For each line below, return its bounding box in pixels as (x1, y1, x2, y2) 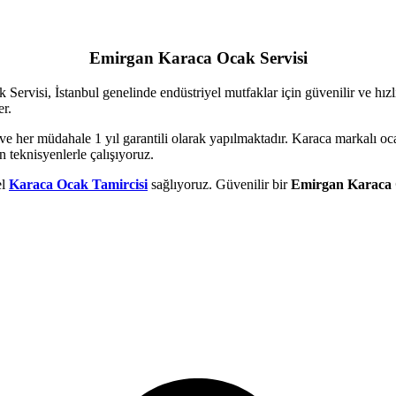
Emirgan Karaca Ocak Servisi (88, 49, 308, 68)
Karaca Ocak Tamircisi (9, 177, 148, 193)
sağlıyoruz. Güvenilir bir (148, 177, 291, 193)
